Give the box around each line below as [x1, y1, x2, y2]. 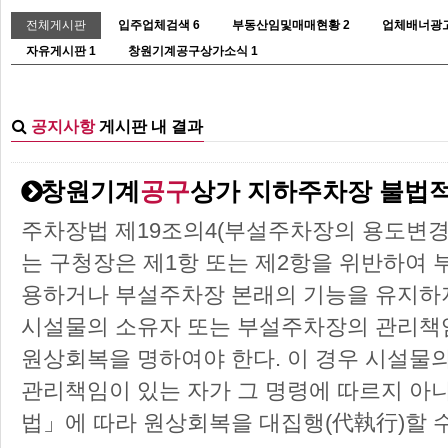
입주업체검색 [118, 17, 190, 32]
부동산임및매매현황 [232, 17, 340, 32]
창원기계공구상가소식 [128, 43, 248, 58]
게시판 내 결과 [95, 117, 203, 135]
